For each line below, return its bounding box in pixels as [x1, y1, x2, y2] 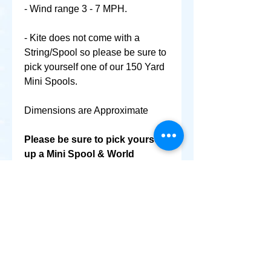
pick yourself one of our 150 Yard [24, 62, 165, 72]
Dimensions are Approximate [24, 105, 148, 116]
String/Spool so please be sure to [24, 47, 166, 57]
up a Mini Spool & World [24, 149, 134, 159]
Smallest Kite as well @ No [24, 163, 145, 174]
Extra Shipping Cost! [24, 178, 120, 188]
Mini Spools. [24, 76, 77, 87]
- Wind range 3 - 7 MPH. [24, 4, 127, 14]
